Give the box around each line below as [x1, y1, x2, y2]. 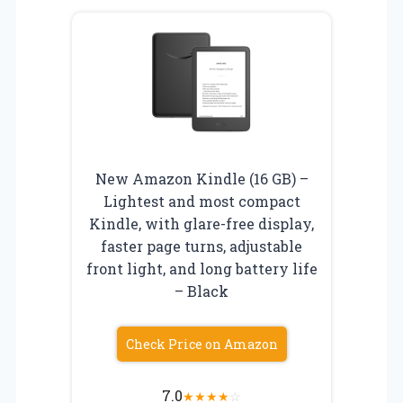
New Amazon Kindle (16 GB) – [94, 169, 309, 189]
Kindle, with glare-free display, [89, 214, 314, 234]
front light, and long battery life [85, 259, 318, 279]
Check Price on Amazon [125, 336, 278, 354]
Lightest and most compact [103, 192, 300, 211]
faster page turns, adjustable [101, 237, 302, 256]
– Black [175, 282, 228, 301]
